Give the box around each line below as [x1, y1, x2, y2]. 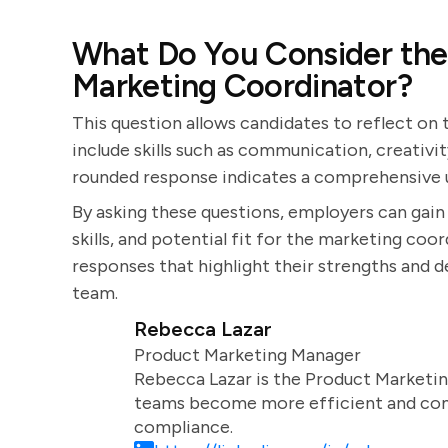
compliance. [133, 416, 233, 438]
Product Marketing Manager [133, 344, 361, 366]
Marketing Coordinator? [72, 67, 412, 105]
